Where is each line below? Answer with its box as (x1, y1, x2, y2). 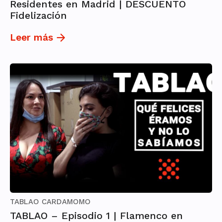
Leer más (10, 32, 53, 44)
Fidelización (10, 9, 67, 22)
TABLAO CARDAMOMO (10, 197, 91, 207)
